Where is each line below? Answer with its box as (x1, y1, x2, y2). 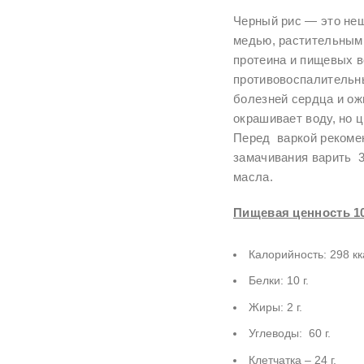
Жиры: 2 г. (249, 300, 302, 314)
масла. (233, 170, 273, 184)
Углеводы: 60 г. (249, 327, 331, 340)
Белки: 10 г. (249, 274, 309, 288)
